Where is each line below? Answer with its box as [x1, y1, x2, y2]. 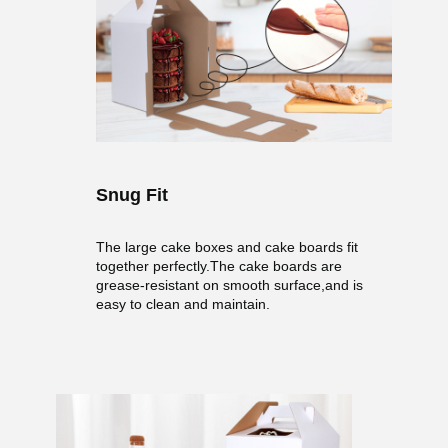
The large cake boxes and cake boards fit [96, 238, 358, 255]
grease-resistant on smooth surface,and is [96, 276, 363, 293]
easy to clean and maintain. [96, 295, 270, 312]
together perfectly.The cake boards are [96, 257, 342, 274]
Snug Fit [96, 184, 168, 205]
